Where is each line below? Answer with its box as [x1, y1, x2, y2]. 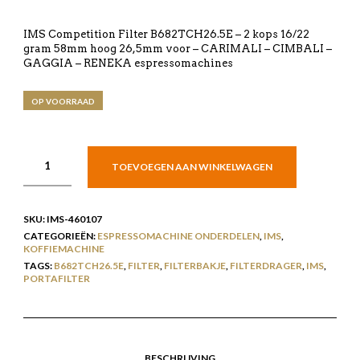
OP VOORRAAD [31, 96, 95, 106]
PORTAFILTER [22, 272, 90, 284]
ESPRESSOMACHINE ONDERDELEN [96, 229, 260, 242]
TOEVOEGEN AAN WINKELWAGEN [111, 160, 272, 173]
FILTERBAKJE [163, 259, 226, 272]
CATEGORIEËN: [22, 229, 97, 242]
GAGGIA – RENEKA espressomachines [22, 56, 233, 69]
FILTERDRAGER [229, 259, 302, 272]
